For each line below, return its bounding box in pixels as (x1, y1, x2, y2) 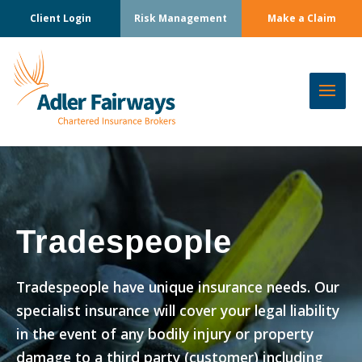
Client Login (29, 11, 91, 25)
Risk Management (134, 11, 228, 25)
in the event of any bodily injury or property (16, 324, 314, 343)
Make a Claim (267, 11, 336, 25)
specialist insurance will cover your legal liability (16, 301, 340, 320)
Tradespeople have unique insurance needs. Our (16, 277, 340, 297)
